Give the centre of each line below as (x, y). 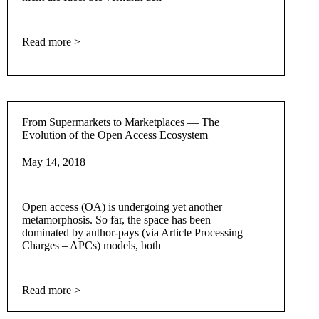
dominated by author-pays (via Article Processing (133, 232)
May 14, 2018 (54, 162)
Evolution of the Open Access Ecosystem (115, 135)
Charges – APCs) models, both (92, 245)
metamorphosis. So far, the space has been (117, 219)
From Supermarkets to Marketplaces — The (121, 122)
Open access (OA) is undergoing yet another (122, 206)
